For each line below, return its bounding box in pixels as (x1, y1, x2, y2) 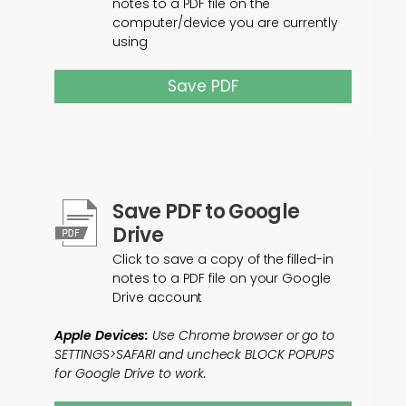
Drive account (112, 288, 203, 306)
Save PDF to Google (112, 198, 300, 226)
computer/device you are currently (112, 14, 338, 32)
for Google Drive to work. (54, 364, 207, 382)
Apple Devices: (54, 326, 150, 344)
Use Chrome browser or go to (149, 326, 335, 344)
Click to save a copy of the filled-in (112, 250, 333, 268)
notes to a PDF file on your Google (112, 269, 331, 287)
